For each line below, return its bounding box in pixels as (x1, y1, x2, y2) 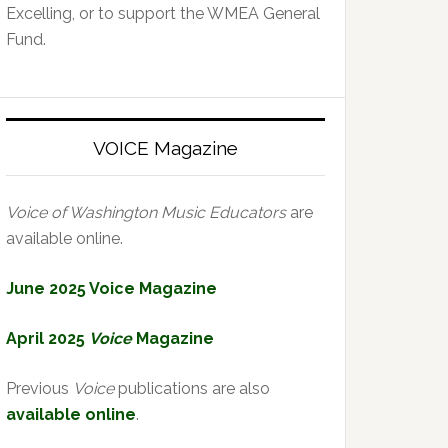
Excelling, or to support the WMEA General (6, 4, 320, 23)
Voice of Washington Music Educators (6, 203, 286, 222)
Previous (6, 379, 73, 398)
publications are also (114, 379, 270, 398)
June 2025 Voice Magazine (6, 279, 217, 298)
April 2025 (6, 329, 89, 348)
